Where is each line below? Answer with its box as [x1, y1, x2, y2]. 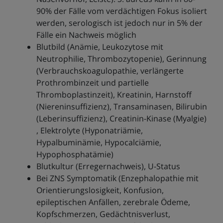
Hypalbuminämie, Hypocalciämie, [36, 137, 161, 148]
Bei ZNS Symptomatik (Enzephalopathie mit [36, 173, 199, 184]
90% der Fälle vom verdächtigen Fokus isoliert [36, 5, 207, 17]
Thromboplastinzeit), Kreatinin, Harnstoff [36, 89, 192, 101]
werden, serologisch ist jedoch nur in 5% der [36, 17, 203, 29]
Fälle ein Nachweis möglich [36, 29, 136, 41]
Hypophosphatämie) [36, 149, 113, 160]
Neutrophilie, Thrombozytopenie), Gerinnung [36, 53, 207, 65]
